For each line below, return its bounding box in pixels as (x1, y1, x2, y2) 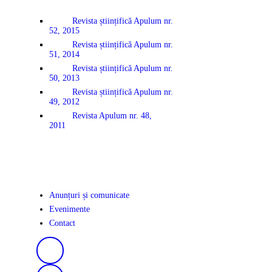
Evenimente (49, 205, 90, 214)
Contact (49, 219, 75, 228)
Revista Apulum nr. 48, (72, 110, 152, 120)
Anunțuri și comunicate (49, 191, 129, 200)
